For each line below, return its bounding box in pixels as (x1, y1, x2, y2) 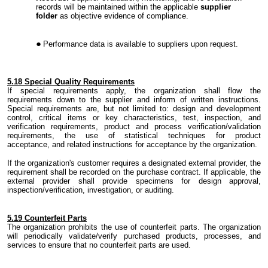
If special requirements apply (7, 86, 124, 96)
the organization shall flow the (126, 86, 261, 96)
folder (36, 11, 57, 21)
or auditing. (133, 185, 174, 195)
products (165, 232, 196, 241)
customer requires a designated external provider (75, 159, 245, 168)
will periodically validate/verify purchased (7, 232, 166, 241)
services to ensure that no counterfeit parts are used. (7, 240, 191, 250)
